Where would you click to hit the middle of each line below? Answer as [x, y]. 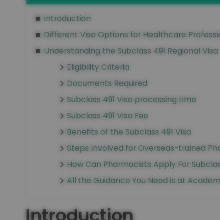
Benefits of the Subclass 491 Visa [129, 132]
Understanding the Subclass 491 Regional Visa [131, 51]
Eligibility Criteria [98, 67]
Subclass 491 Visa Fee [108, 116]
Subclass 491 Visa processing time [132, 99]
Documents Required [107, 83]
